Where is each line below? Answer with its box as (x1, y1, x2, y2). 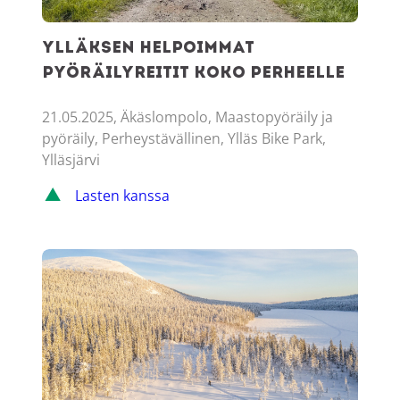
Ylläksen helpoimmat (42, 39, 255, 57)
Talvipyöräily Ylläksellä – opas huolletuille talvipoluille (41, 249, 368, 268)
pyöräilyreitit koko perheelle (42, 64, 346, 82)
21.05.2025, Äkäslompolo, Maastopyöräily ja (42, 107, 334, 128)
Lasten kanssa (75, 186, 171, 206)
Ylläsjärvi (42, 150, 101, 171)
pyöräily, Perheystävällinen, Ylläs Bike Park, (42, 129, 327, 149)
